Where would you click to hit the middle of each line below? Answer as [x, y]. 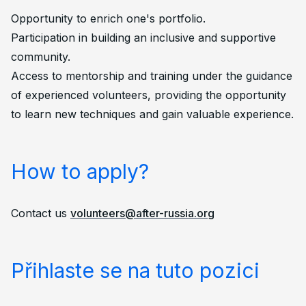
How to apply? [80, 171]
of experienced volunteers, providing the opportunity [149, 95]
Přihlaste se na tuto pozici [135, 270]
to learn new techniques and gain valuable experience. [152, 114]
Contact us [41, 213]
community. [41, 57]
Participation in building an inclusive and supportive [143, 38]
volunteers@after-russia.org [142, 213]
